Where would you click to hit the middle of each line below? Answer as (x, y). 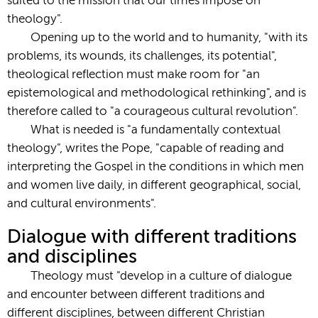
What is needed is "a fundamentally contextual (156, 131)
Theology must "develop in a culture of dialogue (161, 277)
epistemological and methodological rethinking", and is (157, 94)
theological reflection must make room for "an (133, 75)
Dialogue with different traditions (152, 238)
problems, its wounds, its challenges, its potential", (142, 57)
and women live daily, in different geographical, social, (154, 186)
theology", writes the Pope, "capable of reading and (146, 149)
